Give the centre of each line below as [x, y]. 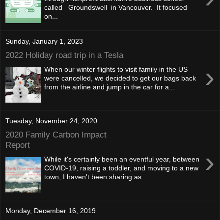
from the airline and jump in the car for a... [110, 87]
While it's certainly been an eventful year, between [122, 159]
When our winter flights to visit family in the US [116, 69]
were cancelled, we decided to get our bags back [120, 78]
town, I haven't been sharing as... [96, 177]
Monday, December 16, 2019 [51, 210]
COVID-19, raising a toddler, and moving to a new [122, 168]
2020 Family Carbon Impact [56, 134]
